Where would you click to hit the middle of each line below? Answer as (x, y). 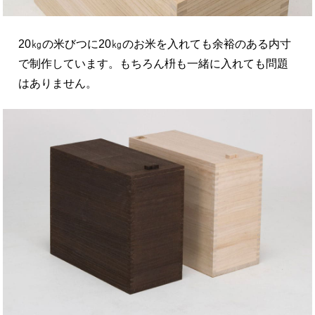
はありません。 (58, 84)
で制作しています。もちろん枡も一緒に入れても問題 (154, 64)
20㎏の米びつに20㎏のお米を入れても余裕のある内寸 (155, 44)
